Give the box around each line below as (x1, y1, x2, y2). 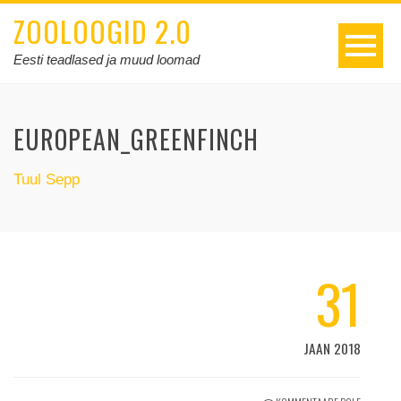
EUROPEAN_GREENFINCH (13, 121, 259, 158)
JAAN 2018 (303, 338, 361, 358)
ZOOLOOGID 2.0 (13, 10, 192, 52)
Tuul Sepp (13, 171, 80, 188)
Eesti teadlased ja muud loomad (13, 52, 200, 67)
